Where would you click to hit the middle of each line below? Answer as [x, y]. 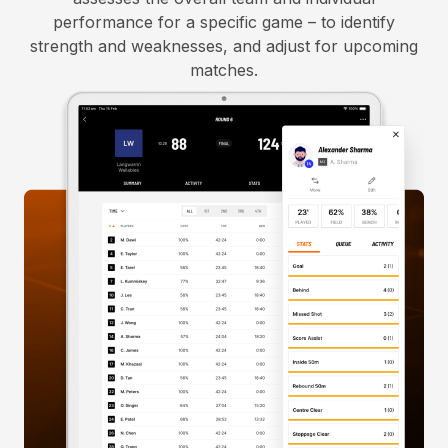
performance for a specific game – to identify [224, 22]
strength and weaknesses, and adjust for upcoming [224, 46]
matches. [224, 70]
